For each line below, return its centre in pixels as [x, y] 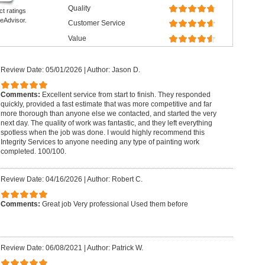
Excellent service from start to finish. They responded [126, 95]
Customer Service [96, 23]
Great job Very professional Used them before [115, 204]
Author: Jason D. [113, 70]
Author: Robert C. [114, 179]
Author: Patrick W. [115, 248]
